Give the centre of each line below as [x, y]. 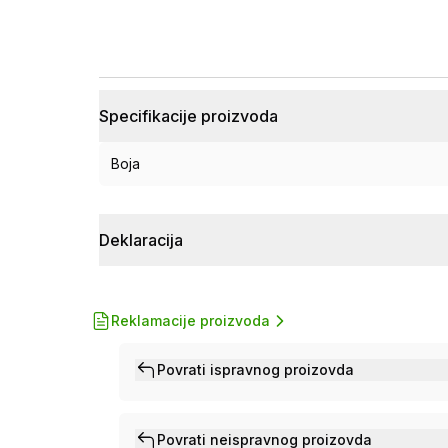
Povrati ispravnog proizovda [256, 370]
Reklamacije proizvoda [191, 321]
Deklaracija [141, 240]
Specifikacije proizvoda [189, 116]
